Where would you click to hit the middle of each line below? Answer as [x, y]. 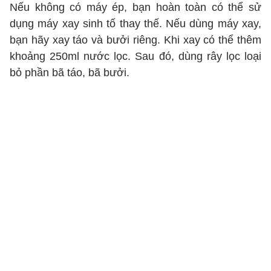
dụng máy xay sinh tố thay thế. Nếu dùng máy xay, [135, 24]
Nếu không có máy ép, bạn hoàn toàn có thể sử [135, 7]
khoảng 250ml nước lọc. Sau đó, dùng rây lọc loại [135, 56]
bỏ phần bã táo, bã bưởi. [70, 73]
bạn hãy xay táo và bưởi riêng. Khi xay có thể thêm [135, 40]
